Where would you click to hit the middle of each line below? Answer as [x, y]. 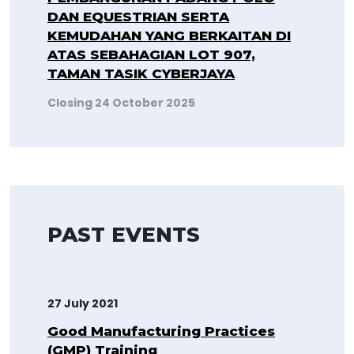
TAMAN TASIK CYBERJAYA [141, 73]
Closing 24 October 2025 [121, 102]
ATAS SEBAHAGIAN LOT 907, [151, 54]
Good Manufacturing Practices [161, 331]
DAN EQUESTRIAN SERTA [138, 16]
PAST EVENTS [124, 234]
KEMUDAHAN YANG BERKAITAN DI [169, 35]
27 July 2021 [83, 303]
